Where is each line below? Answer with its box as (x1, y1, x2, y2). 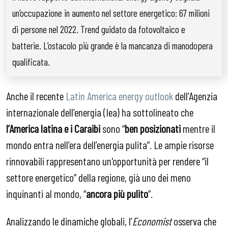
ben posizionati (125, 121, 183, 135)
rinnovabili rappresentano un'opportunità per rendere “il (6, 154, 209, 167)
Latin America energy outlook (66, 89, 173, 102)
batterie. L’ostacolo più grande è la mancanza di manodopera (12, 40, 213, 52)
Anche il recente (6, 89, 66, 102)
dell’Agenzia (173, 89, 217, 102)
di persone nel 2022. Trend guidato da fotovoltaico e (12, 23, 185, 36)
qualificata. (12, 56, 54, 68)
